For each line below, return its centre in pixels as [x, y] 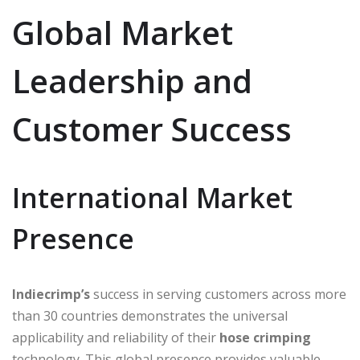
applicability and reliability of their [116, 337]
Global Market [123, 32]
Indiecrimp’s [51, 294]
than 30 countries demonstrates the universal [150, 315]
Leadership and [132, 80]
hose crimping [265, 337]
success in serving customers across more [218, 294]
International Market [152, 197]
